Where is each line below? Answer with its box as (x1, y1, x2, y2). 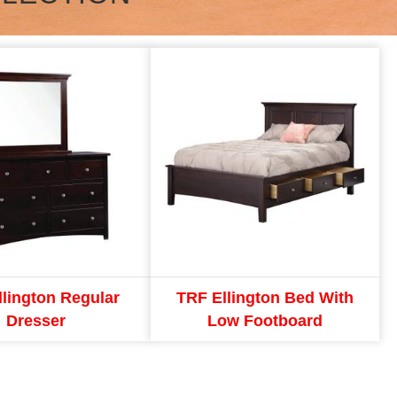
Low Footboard (206, 311, 323, 330)
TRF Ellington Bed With (175, 288, 354, 307)
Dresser (6, 311, 66, 330)
